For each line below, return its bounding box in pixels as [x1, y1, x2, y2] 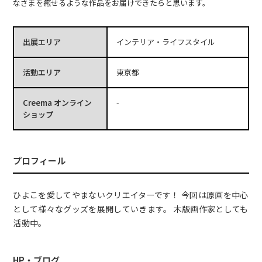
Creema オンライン [23, 97, 92, 109]
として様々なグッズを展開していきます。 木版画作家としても [13, 203, 249, 215]
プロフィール [13, 154, 66, 167]
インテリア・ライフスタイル [116, 36, 215, 48]
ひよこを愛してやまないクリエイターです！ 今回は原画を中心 [13, 189, 249, 201]
